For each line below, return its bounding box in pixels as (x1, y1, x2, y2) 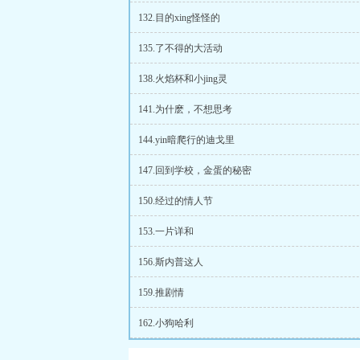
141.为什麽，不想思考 (138, 104, 232, 115)
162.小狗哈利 (138, 317, 194, 329)
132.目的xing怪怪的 (138, 12, 220, 23)
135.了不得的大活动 (138, 43, 223, 54)
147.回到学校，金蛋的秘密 (138, 165, 252, 176)
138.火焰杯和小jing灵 (138, 73, 227, 84)
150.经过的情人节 (138, 195, 213, 207)
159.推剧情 (138, 287, 184, 298)
